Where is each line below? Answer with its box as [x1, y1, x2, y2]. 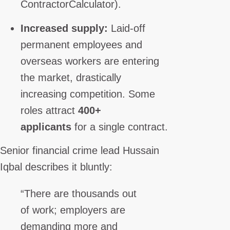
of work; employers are [21, 204, 125, 216]
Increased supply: [21, 22, 108, 34]
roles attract [21, 104, 78, 116]
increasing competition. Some [21, 88, 155, 100]
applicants [21, 121, 71, 132]
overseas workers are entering [21, 55, 159, 67]
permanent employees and [21, 39, 142, 50]
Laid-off [108, 22, 145, 34]
